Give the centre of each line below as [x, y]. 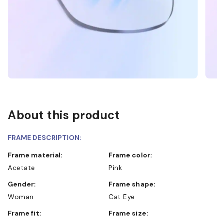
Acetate [22, 167]
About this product [64, 115]
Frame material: [37, 155]
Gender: [25, 184]
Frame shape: [134, 184]
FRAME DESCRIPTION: [45, 137]
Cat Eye [122, 196]
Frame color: [132, 155]
